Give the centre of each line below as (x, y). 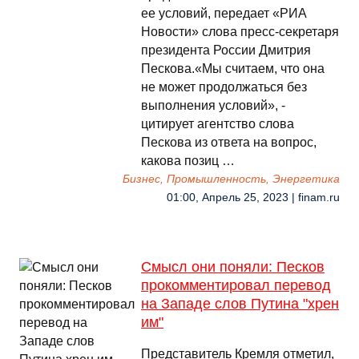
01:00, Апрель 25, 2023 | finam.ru (253, 198)
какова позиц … (188, 161)
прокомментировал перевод (236, 285)
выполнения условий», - (213, 105)
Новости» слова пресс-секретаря (240, 32)
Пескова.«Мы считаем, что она (233, 69)
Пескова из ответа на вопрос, (229, 142)
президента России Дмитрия (226, 50)
